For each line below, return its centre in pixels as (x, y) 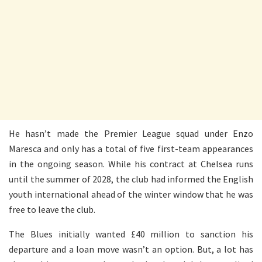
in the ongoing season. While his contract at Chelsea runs (131, 163)
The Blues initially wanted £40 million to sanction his (131, 234)
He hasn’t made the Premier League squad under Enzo (131, 133)
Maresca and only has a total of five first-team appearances (131, 148)
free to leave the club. (52, 209)
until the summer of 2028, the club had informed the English (131, 179)
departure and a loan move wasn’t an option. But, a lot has (131, 249)
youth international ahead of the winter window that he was (131, 194)
